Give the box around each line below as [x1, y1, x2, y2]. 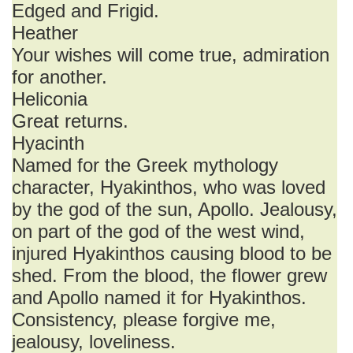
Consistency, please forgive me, [12, 309, 276, 330]
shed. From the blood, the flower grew [12, 265, 327, 286]
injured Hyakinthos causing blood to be [12, 243, 332, 264]
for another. [12, 66, 107, 87]
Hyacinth [12, 132, 84, 154]
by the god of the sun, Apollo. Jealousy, [12, 199, 337, 220]
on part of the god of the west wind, [12, 221, 305, 242]
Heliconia [12, 88, 87, 110]
